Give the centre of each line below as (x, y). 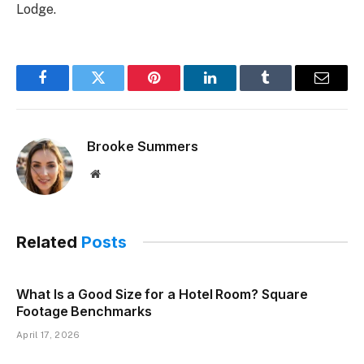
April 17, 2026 (48, 334)
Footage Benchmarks (84, 311)
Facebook (69, 90)
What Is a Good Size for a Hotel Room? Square (162, 294)
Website (117, 173)
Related (49, 242)
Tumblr (286, 90)
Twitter (118, 90)
